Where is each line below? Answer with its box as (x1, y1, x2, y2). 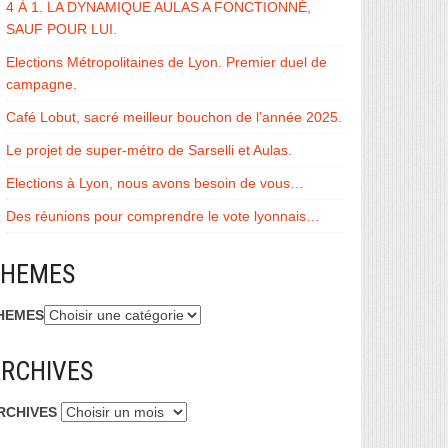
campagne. (6, 76, 77, 93)
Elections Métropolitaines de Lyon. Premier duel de (6, 54, 327, 71)
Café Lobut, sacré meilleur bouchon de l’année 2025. (6, 109, 342, 126)
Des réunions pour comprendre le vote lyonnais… (6, 208, 320, 225)
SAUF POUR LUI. (6, 21, 117, 38)
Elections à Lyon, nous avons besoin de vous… (6, 175, 304, 192)
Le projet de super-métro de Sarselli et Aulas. (6, 142, 292, 159)
